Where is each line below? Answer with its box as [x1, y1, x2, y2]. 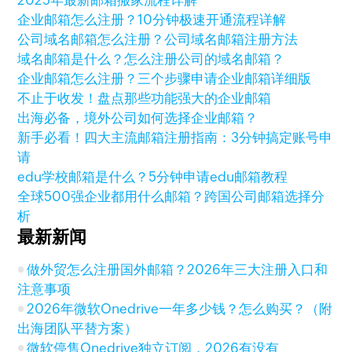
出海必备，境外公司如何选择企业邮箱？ [17, 110, 258, 126]
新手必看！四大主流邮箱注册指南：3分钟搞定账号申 [17, 130, 333, 145]
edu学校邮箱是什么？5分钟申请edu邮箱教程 [17, 169, 288, 185]
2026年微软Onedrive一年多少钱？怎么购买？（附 [27, 301, 333, 317]
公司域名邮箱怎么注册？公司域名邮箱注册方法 [17, 31, 299, 47]
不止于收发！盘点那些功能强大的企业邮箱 [17, 90, 272, 106]
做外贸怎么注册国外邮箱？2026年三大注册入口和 [27, 262, 328, 277]
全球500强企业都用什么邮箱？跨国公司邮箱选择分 [17, 189, 325, 204]
